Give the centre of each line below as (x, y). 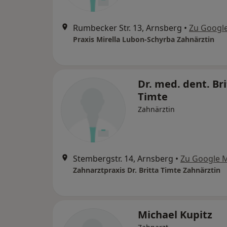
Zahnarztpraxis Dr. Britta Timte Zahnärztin (147, 170)
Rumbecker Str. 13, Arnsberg (127, 28)
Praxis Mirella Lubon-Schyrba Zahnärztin (144, 39)
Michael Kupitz (175, 215)
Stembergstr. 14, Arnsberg (123, 159)
